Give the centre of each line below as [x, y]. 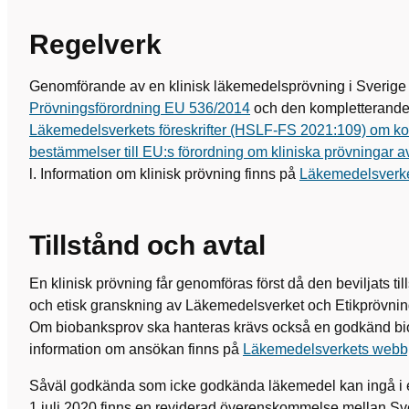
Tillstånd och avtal [147, 245]
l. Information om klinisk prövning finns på [164, 174]
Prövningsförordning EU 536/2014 [140, 108]
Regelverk [95, 44]
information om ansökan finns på [136, 349]
